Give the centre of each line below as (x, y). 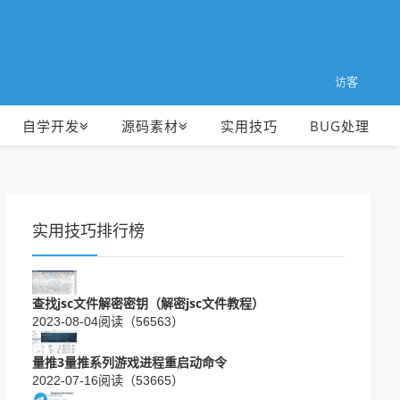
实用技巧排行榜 (88, 231)
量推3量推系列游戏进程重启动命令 (129, 362)
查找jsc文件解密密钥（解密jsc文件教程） (148, 303)
